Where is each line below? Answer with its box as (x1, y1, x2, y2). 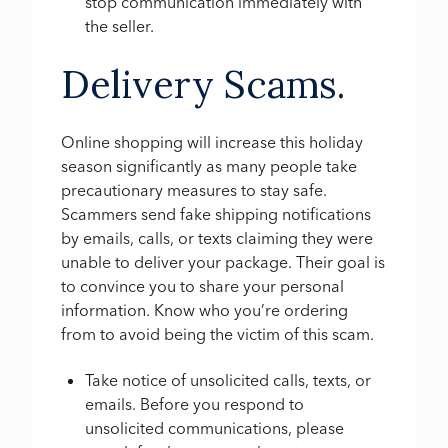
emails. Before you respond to (85, 394, 305, 415)
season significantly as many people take (61, 156, 358, 177)
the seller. (85, 16, 155, 37)
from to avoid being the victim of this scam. (61, 324, 375, 345)
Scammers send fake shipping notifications (61, 204, 372, 225)
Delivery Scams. (61, 59, 346, 108)
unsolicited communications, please (85, 418, 345, 439)
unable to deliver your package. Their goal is (61, 252, 386, 273)
